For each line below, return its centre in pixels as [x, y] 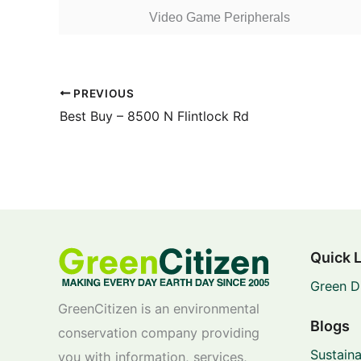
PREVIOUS [102, 93]
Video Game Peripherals [220, 17]
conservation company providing [159, 332]
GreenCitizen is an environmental [159, 308]
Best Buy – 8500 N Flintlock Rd [154, 116]
